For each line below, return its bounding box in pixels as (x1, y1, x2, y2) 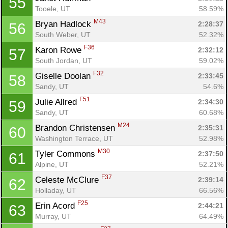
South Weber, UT (35, 30, 91, 39)
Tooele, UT (35, 4, 70, 13)
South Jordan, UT (35, 56, 92, 65)
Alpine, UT (35, 160, 69, 168)
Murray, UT (35, 212, 71, 220)
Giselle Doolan (35, 71, 93, 81)
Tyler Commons (35, 149, 98, 159)
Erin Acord (35, 201, 77, 211)
